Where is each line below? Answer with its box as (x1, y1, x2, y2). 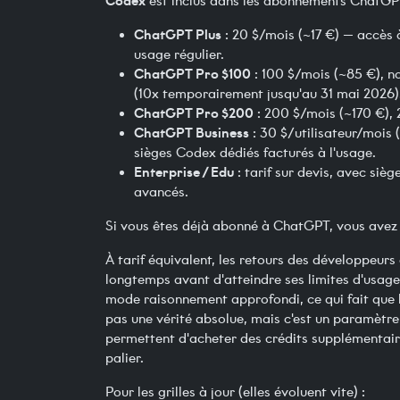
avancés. (134, 184, 188, 201)
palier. (105, 350, 144, 367)
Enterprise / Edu (134, 163, 234, 181)
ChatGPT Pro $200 (134, 104, 254, 122)
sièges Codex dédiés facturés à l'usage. (134, 145, 376, 162)
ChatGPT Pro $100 (134, 65, 251, 83)
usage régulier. (134, 46, 224, 63)
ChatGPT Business (134, 124, 249, 142)
